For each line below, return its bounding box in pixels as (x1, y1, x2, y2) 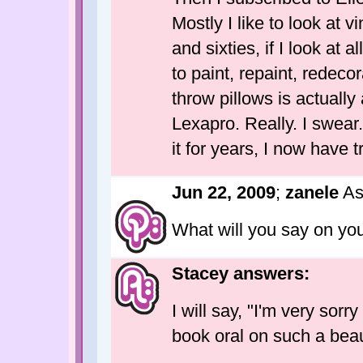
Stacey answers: (172, 263, 310, 284)
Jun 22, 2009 (172, 181, 275, 203)
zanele (285, 181, 339, 203)
